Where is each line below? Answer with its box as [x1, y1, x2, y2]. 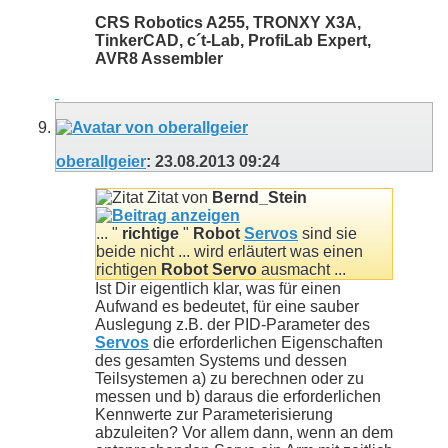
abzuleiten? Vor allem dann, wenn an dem [95, 423, 393, 441]
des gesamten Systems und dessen [95, 351, 347, 369]
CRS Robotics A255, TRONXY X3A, [95, 13, 361, 31]
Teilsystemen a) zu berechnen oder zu [95, 369, 364, 387]
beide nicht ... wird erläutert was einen [96, 242, 363, 260]
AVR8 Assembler [95, 49, 223, 67]
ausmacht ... [257, 260, 346, 278]
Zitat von [143, 188, 212, 206]
